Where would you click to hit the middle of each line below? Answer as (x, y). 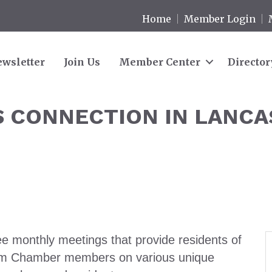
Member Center (160, 62)
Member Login (220, 19)
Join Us (82, 62)
